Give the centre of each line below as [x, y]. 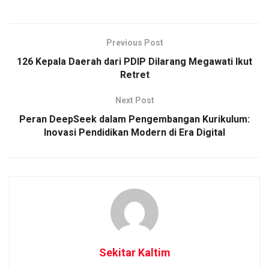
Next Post [134, 100]
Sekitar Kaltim [134, 252]
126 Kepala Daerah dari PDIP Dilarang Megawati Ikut [134, 61]
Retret [134, 74]
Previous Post [134, 42]
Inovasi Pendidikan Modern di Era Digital [134, 132]
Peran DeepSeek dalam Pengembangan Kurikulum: [134, 119]
